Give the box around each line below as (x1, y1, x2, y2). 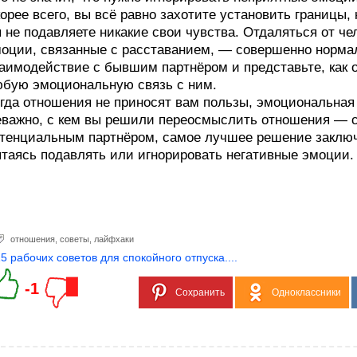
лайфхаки (94, 234, 134, 244)
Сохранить (175, 287, 225, 298)
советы (60, 234, 89, 244)
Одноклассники (272, 287, 341, 298)
